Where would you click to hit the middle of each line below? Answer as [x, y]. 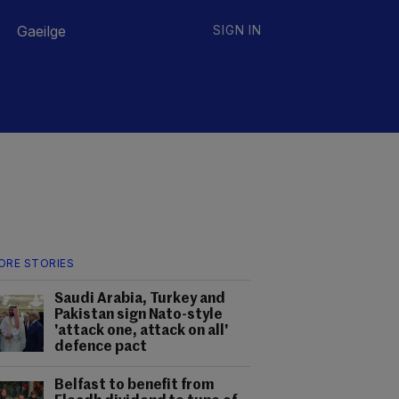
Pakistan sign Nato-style [139, 315]
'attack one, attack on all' [142, 331]
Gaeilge [41, 31]
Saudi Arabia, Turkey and [140, 299]
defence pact [101, 347]
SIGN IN [237, 30]
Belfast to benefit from [134, 386]
